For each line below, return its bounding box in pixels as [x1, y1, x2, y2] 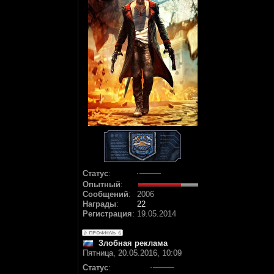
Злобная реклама [98, 239, 168, 248]
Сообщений [83, 190, 128, 199]
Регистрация [83, 209, 132, 218]
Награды [83, 199, 116, 209]
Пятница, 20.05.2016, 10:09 [83, 248, 182, 257]
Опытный [83, 180, 120, 189]
